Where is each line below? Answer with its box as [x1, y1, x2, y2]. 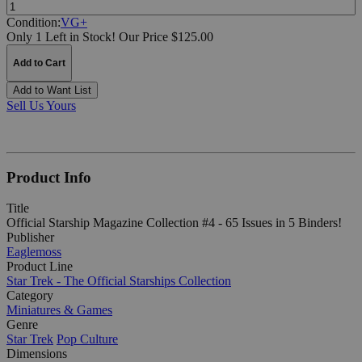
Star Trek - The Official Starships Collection [6, 274, 231, 288]
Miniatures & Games [6, 303, 112, 318]
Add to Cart [13, 57, 65, 69]
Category [6, 288, 53, 303]
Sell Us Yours [6, 98, 76, 112]
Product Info [6, 168, 91, 186]
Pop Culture [57, 332, 118, 347]
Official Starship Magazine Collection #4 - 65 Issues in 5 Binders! [6, 216, 342, 230]
